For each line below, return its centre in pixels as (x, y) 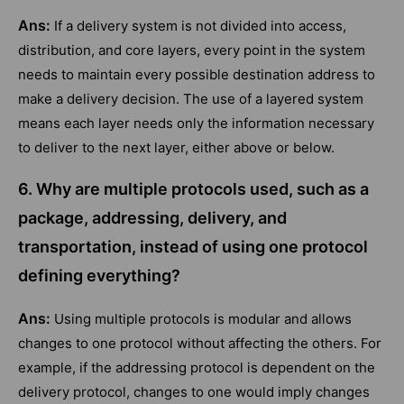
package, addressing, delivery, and (152, 218)
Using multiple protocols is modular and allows (203, 319)
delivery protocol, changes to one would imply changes (194, 392)
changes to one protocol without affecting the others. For (200, 344)
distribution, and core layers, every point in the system (192, 50)
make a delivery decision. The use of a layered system (191, 99)
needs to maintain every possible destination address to (197, 75)
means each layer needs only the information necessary (196, 124)
